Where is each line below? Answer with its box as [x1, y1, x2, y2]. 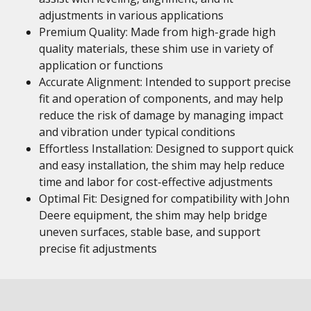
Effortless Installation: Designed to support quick [39, 141, 294, 156]
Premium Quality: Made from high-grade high [39, 24, 276, 40]
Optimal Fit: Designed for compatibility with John [39, 191, 289, 206]
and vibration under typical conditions [39, 124, 235, 140]
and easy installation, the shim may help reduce [39, 158, 285, 173]
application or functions [39, 58, 163, 73]
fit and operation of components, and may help [39, 91, 283, 106]
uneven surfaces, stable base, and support [39, 224, 260, 239]
